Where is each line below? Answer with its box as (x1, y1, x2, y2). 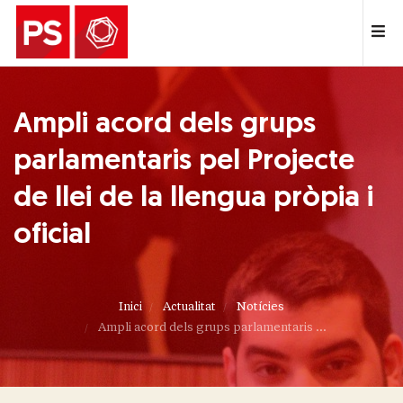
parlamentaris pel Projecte (13, 148, 354, 176)
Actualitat (163, 300, 216, 313)
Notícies (237, 300, 284, 313)
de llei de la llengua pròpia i (13, 184, 373, 213)
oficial (13, 221, 91, 250)
